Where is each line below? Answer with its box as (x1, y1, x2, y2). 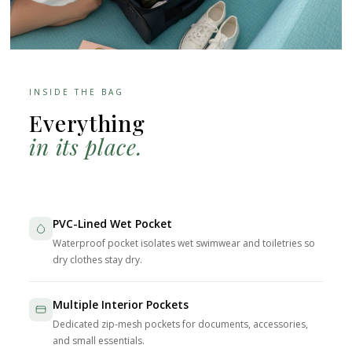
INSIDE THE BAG (29, 86, 125, 98)
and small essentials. (53, 334, 145, 348)
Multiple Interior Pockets (53, 297, 189, 313)
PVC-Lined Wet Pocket (53, 216, 173, 232)
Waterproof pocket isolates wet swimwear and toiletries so (53, 236, 316, 251)
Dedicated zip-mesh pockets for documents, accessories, (53, 317, 309, 332)
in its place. (29, 132, 143, 162)
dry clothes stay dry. (53, 253, 143, 267)
